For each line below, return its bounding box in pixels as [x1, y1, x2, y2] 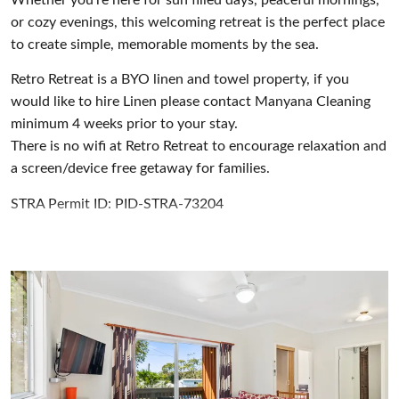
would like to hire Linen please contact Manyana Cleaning [11, 94, 370, 110]
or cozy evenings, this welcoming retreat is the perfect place [11, 14, 385, 29]
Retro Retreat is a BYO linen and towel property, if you [11, 72, 349, 87]
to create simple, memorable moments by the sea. [11, 37, 319, 52]
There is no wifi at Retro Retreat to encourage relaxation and [11, 139, 387, 154]
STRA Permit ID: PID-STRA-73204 [11, 196, 224, 211]
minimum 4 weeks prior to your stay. [11, 117, 238, 132]
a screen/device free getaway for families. [11, 161, 270, 176]
